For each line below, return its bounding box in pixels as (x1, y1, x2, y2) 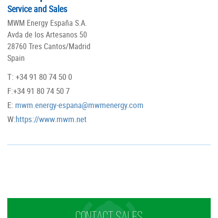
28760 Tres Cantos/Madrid (7, 41, 91, 52)
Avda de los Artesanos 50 (7, 29, 87, 40)
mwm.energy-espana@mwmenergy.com (13, 99, 144, 111)
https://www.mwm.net (16, 113, 87, 125)
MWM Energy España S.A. (7, 18, 87, 29)
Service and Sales (7, 3, 67, 15)
